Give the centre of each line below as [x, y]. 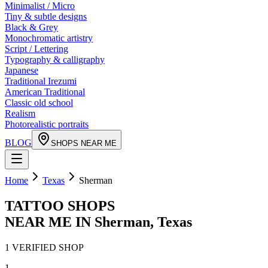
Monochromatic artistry [49, 38]
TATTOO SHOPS [60, 205]
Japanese [22, 70]
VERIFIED [34, 247]
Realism [20, 113]
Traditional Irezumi [41, 81]
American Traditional [45, 92]
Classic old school [39, 103]
